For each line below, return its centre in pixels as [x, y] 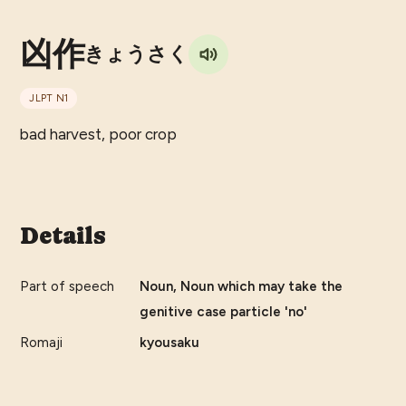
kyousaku [170, 343]
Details [63, 236]
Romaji [42, 343]
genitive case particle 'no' [224, 312]
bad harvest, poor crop [99, 135]
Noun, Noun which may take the [242, 287]
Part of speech [68, 287]
